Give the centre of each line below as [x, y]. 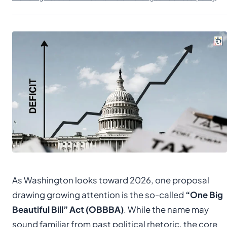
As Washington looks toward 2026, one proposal [111, 180]
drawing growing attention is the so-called [99, 195]
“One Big [204, 195]
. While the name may [166, 209]
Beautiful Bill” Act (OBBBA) [68, 209]
